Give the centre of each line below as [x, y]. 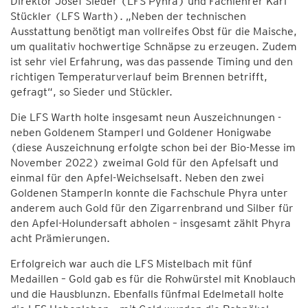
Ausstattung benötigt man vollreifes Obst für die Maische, [154, 31]
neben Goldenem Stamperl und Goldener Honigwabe [141, 132]
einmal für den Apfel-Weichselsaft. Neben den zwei [137, 178]
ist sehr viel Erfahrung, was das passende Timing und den [152, 62]
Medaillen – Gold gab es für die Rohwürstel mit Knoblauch [153, 279]
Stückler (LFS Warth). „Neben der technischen [128, 16]
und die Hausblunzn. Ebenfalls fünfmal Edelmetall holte [147, 294]
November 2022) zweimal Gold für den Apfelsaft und [144, 163]
